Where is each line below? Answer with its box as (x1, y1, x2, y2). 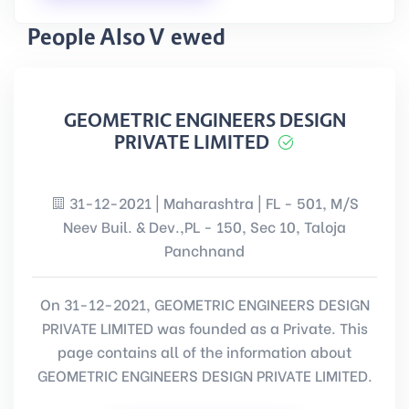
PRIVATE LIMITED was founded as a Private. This (41, 317, 368, 338)
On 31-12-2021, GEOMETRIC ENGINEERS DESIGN (39, 293, 370, 314)
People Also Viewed (27, 24, 225, 50)
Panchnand (164, 239, 245, 260)
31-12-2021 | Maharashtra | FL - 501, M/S (65, 192, 359, 213)
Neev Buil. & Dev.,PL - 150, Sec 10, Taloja (63, 215, 346, 236)
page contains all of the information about (58, 341, 351, 362)
